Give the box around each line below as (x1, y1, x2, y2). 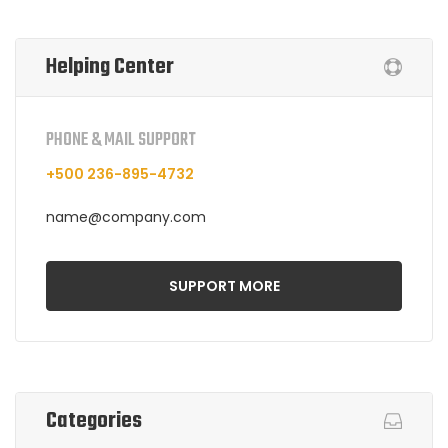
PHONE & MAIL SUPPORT (46, 125, 196, 155)
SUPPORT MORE (168, 275, 280, 296)
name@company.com (46, 206, 206, 227)
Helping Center (46, 49, 174, 84)
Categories (46, 403, 142, 438)
